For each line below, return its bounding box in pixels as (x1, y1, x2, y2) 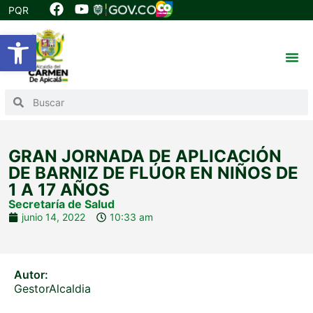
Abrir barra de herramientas (6, 27, 300, 54)
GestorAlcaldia (14, 282, 91, 296)
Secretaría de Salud (8, 197, 115, 212)
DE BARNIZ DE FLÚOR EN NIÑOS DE (8, 163, 298, 184)
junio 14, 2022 (22, 211, 85, 224)
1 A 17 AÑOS (8, 180, 110, 201)
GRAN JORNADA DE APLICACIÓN (8, 146, 282, 167)
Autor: (14, 268, 48, 282)
